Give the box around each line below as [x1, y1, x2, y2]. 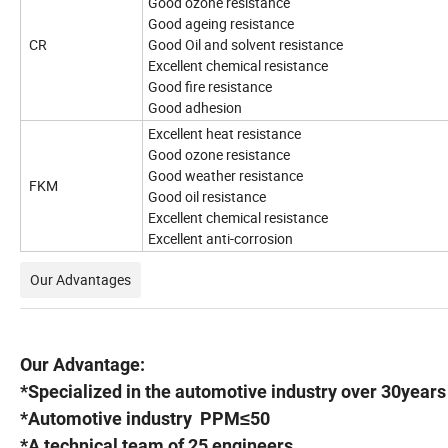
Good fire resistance [148, 77, 272, 97]
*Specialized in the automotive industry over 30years [20, 381, 446, 403]
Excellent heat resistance [148, 124, 301, 144]
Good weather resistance [148, 166, 303, 186]
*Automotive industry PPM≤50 [20, 408, 270, 430]
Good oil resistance [148, 187, 266, 207]
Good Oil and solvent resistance [148, 35, 343, 55]
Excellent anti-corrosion [148, 229, 293, 249]
